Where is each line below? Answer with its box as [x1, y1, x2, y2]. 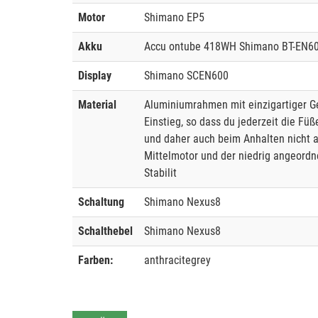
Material [78, 98, 116, 112]
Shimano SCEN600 [144, 69, 229, 83]
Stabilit [144, 166, 177, 180]
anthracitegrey [144, 253, 211, 268]
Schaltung [78, 195, 124, 209]
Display [78, 69, 111, 83]
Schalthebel [78, 224, 133, 238]
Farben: [78, 253, 113, 268]
